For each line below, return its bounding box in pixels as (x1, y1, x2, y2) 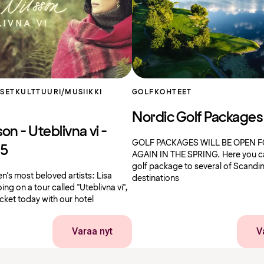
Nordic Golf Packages (132, 110, 263, 126)
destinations (132, 174, 179, 183)
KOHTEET (154, 88, 192, 96)
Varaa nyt (72, 225, 113, 237)
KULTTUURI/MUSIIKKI (15, 88, 103, 96)
